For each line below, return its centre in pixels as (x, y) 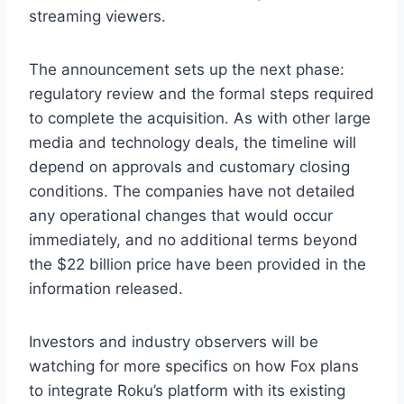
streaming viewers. (97, 16)
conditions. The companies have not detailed (192, 191)
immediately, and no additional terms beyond (193, 239)
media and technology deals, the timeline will (193, 142)
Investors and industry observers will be (174, 341)
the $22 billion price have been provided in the (197, 264)
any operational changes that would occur (181, 215)
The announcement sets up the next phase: (187, 69)
